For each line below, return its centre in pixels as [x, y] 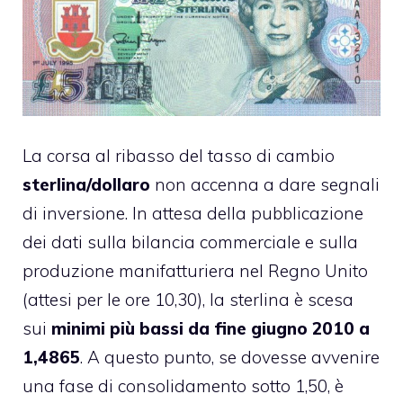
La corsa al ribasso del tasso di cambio [179, 156]
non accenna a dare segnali [267, 185]
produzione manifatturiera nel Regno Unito [195, 271]
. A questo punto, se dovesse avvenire [230, 358]
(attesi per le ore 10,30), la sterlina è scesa [188, 300]
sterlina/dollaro [89, 185]
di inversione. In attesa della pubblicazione [193, 214]
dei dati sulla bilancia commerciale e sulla [190, 242]
